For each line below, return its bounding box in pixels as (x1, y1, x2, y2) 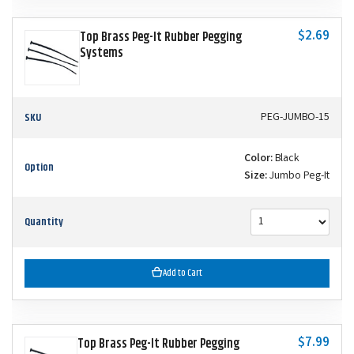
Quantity (24, 213, 63, 232)
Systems (80, 43, 123, 64)
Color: (244, 151, 273, 168)
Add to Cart (163, 265, 202, 281)
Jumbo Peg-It (267, 168, 330, 185)
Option (24, 159, 54, 177)
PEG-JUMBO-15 (261, 110, 330, 126)
